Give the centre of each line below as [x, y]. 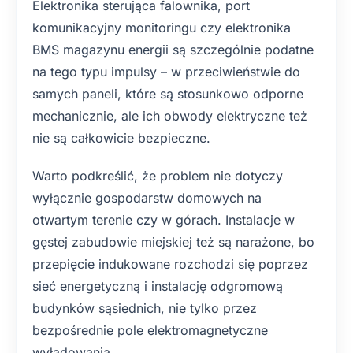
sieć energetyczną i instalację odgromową [158, 286]
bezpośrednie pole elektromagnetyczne [150, 330]
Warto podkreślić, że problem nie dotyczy [158, 176]
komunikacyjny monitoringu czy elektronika [162, 28]
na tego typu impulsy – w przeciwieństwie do [166, 72]
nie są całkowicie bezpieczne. [121, 138]
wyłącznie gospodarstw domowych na [147, 198]
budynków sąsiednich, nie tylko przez [145, 308]
